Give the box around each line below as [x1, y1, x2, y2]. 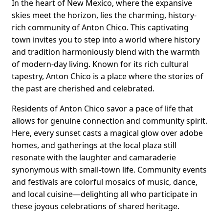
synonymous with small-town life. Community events [12, 164, 207, 175]
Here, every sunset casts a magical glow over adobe [12, 128, 203, 139]
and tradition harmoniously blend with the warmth [12, 46, 200, 58]
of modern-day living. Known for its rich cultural [12, 59, 189, 70]
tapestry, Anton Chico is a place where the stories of [12, 71, 203, 82]
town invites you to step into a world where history [12, 34, 200, 45]
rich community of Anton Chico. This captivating [12, 22, 189, 33]
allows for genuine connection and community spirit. [12, 115, 207, 127]
